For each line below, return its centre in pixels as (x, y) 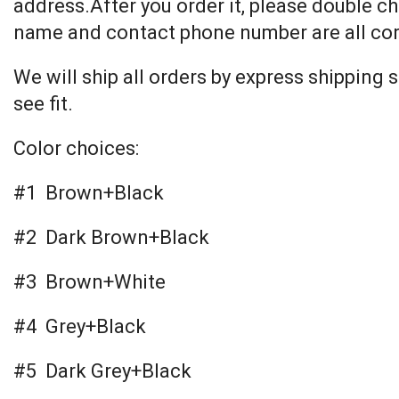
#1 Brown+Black (89, 193)
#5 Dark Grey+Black (102, 371)
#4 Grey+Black (80, 326)
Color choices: (76, 148)
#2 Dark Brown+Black (111, 237)
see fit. (43, 104)
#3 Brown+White (90, 282)
